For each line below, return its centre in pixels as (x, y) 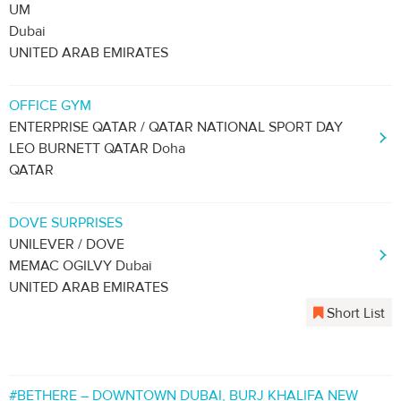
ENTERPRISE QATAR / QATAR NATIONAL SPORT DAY (176, 127)
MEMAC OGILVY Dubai (81, 266)
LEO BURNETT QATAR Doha (97, 149)
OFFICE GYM (50, 106)
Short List (354, 313)
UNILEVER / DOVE (67, 244)
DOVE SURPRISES (66, 223)
